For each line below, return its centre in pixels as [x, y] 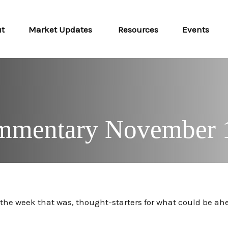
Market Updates [62, 30]
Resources [138, 30]
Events [196, 30]
